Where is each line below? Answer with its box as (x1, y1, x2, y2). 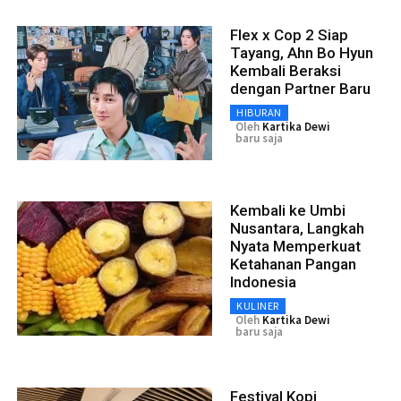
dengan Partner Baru (230, 80, 371, 98)
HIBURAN (236, 106, 282, 120)
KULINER (236, 299, 279, 313)
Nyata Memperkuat (230, 237, 361, 256)
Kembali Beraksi (230, 62, 341, 81)
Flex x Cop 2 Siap (230, 26, 348, 45)
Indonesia (230, 273, 296, 292)
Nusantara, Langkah (230, 219, 364, 238)
